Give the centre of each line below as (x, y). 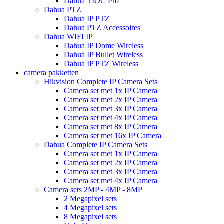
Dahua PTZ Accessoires (102, 27)
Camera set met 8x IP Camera (111, 126)
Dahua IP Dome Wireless (104, 45)
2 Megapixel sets (90, 198)
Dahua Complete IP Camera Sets (96, 144)
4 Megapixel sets (90, 207)
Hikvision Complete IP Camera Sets (101, 81)
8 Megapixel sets (90, 216)
